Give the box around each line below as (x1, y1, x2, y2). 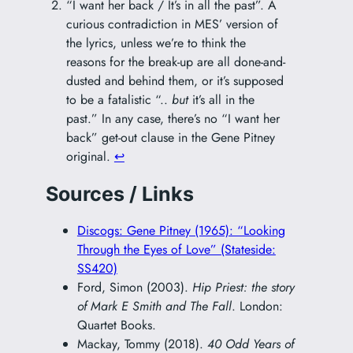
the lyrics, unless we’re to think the (65, 34, 246, 53)
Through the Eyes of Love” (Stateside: (76, 240, 276, 259)
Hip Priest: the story (191, 278, 295, 297)
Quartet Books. (76, 316, 156, 335)
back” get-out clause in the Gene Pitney (65, 128, 275, 147)
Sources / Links (45, 181, 194, 206)
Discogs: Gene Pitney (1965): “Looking (76, 221, 285, 240)
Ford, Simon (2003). (76, 278, 192, 297)
